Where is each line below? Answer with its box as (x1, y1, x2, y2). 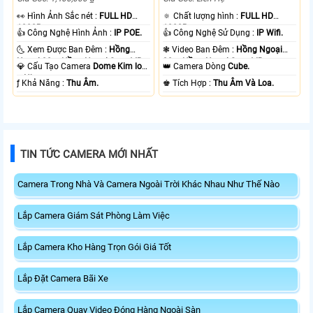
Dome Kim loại (93, 61, 150, 71)
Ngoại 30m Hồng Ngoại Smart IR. (17, 56, 145, 66)
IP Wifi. (256, 27, 284, 38)
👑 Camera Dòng (173, 61, 228, 71)
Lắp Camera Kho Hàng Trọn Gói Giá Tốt (17, 241, 171, 252)
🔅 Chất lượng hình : (173, 10, 241, 21)
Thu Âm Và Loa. (213, 78, 275, 88)
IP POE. (114, 27, 143, 38)
